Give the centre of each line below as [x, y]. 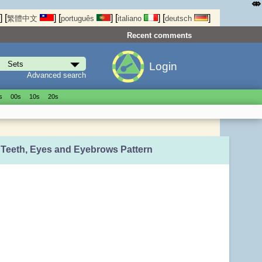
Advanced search [56, 75]
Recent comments [159, 35]
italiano [131, 19]
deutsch [180, 19]
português [79, 19]
